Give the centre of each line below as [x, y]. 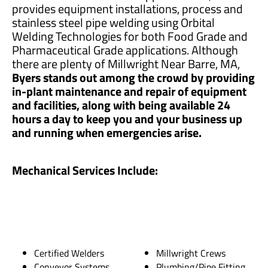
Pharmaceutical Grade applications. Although [125, 50]
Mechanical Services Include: [85, 170]
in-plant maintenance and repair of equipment [129, 91]
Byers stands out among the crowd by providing [133, 77]
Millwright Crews [191, 253]
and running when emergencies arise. [107, 132]
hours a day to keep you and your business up [127, 118]
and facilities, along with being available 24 [121, 105]
